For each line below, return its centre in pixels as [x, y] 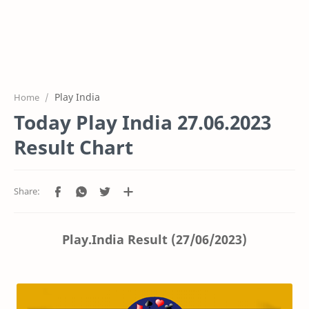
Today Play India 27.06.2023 [142, 122]
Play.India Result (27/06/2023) [154, 239]
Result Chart [73, 147]
